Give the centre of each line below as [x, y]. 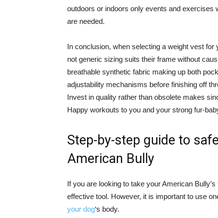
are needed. [86, 21]
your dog [81, 209]
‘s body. [107, 209]
